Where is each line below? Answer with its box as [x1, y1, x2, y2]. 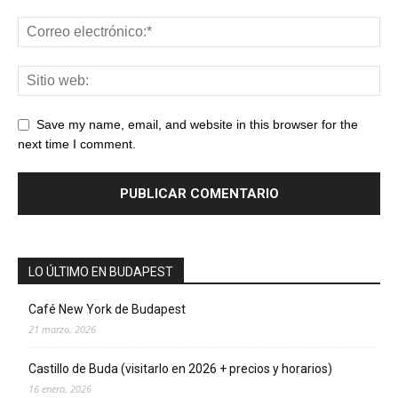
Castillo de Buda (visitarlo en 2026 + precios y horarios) [28, 361, 332, 376]
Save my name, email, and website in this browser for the [36, 116, 358, 131]
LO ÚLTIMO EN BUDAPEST [28, 264, 173, 279]
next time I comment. [18, 136, 136, 151]
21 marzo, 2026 [28, 322, 96, 336]
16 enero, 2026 [28, 381, 92, 395]
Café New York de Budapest [28, 301, 186, 316]
